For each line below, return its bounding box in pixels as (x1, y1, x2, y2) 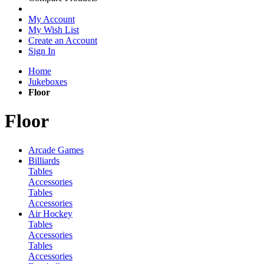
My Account (28, 14, 75, 24)
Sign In (28, 46, 55, 56)
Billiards (28, 155, 60, 166)
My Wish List (28, 25, 79, 35)
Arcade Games (28, 144, 84, 155)
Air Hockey (28, 208, 72, 219)
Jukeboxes (28, 77, 67, 87)
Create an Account (28, 35, 97, 45)
